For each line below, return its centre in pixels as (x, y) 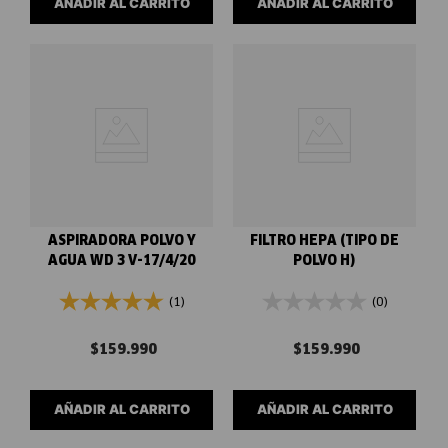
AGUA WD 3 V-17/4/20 (121, 261)
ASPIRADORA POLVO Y (121, 241)
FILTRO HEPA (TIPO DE (324, 241)
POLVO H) (324, 261)
